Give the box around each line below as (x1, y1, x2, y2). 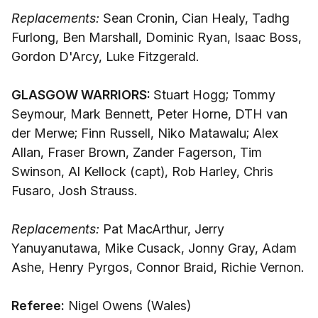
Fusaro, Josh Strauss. (11, 183, 137, 198)
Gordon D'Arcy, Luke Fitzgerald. (11, 49, 199, 64)
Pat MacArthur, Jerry (99, 221, 224, 236)
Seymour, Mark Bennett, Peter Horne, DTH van (11, 106, 287, 121)
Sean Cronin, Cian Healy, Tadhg (99, 11, 290, 26)
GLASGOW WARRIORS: (11, 87, 153, 102)
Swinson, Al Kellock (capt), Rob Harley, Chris (11, 164, 273, 179)
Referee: (11, 298, 65, 313)
